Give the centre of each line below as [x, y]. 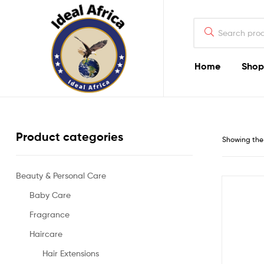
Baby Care [50, 194]
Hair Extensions [71, 253]
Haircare [46, 233]
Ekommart [75, 109]
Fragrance [49, 214]
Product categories [70, 137]
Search [206, 23]
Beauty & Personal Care [61, 175]
